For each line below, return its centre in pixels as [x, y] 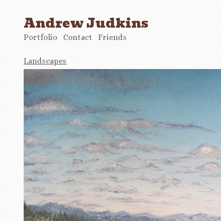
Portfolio [40, 37]
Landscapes [45, 61]
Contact [78, 37]
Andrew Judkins [86, 23]
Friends [112, 37]
